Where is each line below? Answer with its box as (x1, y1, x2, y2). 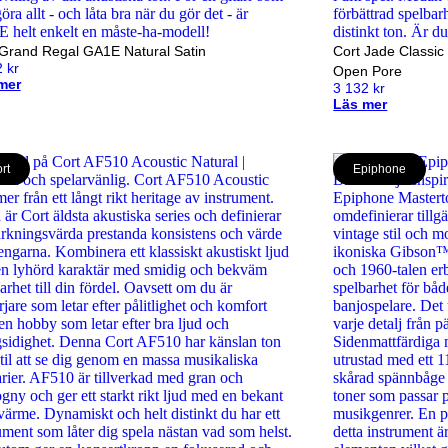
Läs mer (333, 96, 388, 112)
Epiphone (353, 162, 407, 176)
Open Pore (333, 63, 403, 79)
